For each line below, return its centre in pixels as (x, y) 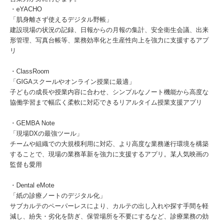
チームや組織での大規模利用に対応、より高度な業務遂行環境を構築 (109, 144)
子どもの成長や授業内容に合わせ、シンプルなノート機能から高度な (109, 92)
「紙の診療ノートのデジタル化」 (58, 196)
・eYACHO (26, 9)
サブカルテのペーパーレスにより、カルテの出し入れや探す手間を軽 (109, 206)
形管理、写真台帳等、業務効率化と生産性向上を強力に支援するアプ (109, 40)
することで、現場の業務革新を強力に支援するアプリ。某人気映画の (109, 154)
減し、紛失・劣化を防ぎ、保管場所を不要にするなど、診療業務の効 (109, 216)
